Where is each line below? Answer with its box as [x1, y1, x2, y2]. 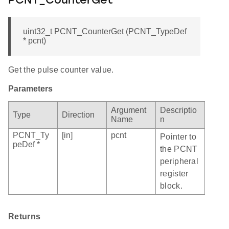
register [160, 169, 189, 178]
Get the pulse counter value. [8, 65, 114, 75]
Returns [8, 212, 41, 221]
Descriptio [160, 106, 197, 115]
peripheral [160, 157, 198, 166]
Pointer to [160, 132, 196, 142]
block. [160, 181, 182, 191]
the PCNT [160, 145, 198, 154]
